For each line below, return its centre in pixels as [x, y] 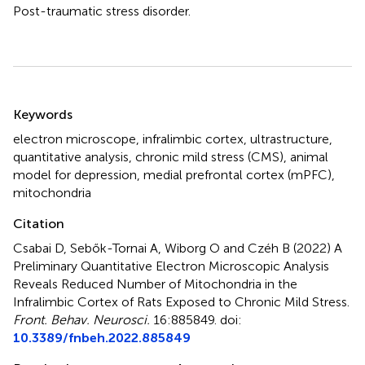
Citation [39, 223]
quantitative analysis [71, 156]
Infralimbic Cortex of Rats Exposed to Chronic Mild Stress [180, 301]
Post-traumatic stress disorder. [102, 11]
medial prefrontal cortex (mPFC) [237, 174]
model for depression [75, 174]
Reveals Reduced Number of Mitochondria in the [155, 284]
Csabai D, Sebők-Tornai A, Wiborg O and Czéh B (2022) [174, 248]
